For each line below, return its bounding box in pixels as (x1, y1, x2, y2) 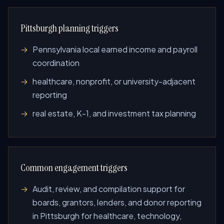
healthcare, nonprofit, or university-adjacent (32, 76, 195, 86)
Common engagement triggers (20, 161, 127, 174)
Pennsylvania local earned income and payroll (32, 44, 197, 54)
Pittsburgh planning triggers (20, 21, 118, 34)
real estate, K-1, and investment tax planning (32, 108, 196, 118)
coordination (32, 57, 79, 68)
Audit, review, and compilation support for (32, 183, 185, 194)
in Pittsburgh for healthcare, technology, (32, 210, 181, 221)
